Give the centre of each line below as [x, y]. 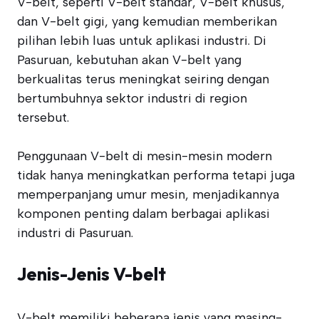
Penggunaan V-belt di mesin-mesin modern [145, 156]
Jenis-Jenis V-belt [91, 274]
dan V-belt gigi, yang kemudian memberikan [147, 21]
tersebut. [43, 117]
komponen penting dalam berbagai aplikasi [143, 214]
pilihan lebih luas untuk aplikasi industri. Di [142, 41]
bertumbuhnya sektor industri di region [132, 98]
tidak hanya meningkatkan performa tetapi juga [156, 175]
